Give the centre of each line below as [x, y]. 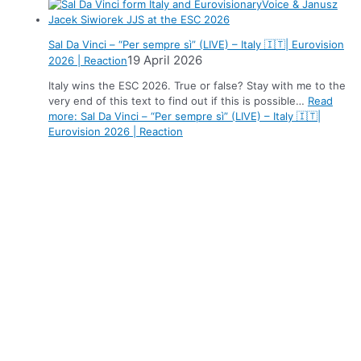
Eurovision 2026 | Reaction [115, 131]
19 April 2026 [164, 60]
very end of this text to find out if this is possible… [178, 100]
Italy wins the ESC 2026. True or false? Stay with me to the [197, 85]
